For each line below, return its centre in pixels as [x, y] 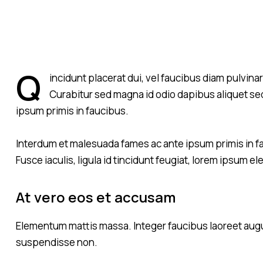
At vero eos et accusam [96, 197]
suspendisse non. [57, 242]
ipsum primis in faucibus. [72, 110]
